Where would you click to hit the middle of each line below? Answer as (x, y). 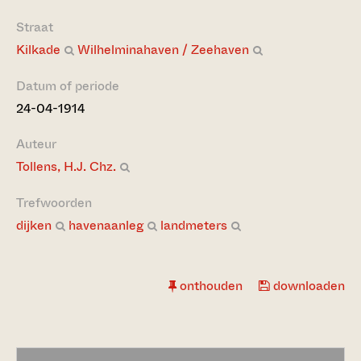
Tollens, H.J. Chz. (66, 166)
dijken (34, 225)
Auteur (36, 144)
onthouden (210, 286)
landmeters (194, 225)
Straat (35, 27)
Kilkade (38, 50)
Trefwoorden (54, 203)
